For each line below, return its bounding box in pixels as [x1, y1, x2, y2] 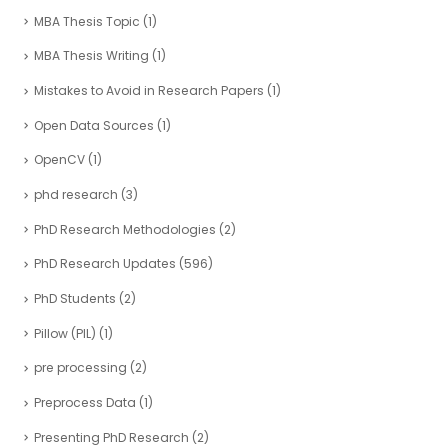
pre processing [34, 359, 127, 377]
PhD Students [34, 290, 116, 307]
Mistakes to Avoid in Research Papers [34, 81, 264, 99]
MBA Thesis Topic [34, 12, 140, 30]
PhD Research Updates [34, 255, 176, 273]
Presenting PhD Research [34, 428, 189, 446]
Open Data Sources [34, 116, 154, 134]
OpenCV [34, 151, 85, 169]
